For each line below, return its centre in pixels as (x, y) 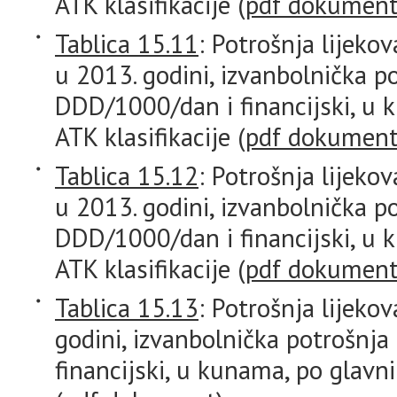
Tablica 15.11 (127, 43)
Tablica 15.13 (127, 307)
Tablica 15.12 (127, 175)
